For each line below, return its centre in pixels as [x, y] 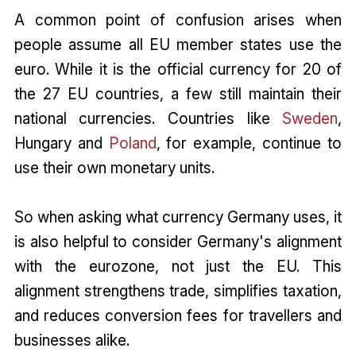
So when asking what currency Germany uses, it [178, 217]
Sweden [310, 118]
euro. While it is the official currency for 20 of [178, 69]
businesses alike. [72, 340]
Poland [132, 143]
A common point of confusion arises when [178, 19]
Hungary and [61, 143]
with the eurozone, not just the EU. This [178, 266]
